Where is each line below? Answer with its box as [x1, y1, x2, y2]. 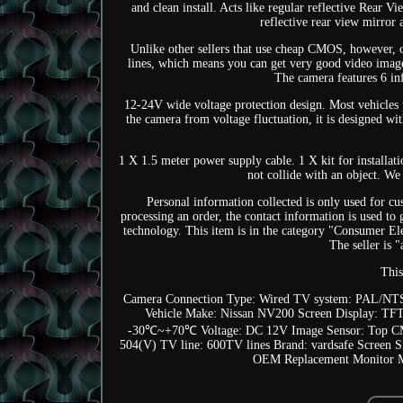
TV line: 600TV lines [160, 338, 271, 353]
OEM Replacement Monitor [253, 353, 395, 367]
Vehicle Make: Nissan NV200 [145, 307, 295, 321]
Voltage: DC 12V [201, 324, 289, 338]
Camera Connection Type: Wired [123, 292, 291, 307]
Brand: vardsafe [273, 338, 354, 353]
